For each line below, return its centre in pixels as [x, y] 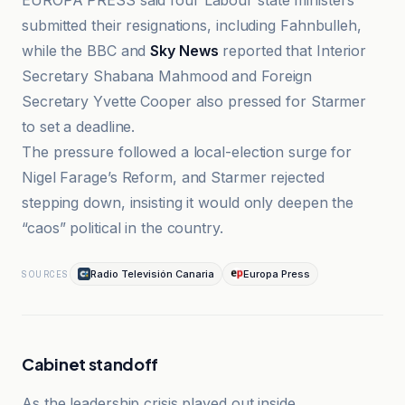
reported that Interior [292, 51]
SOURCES [46, 274]
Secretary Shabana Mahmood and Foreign [167, 76]
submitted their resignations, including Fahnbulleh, [192, 25]
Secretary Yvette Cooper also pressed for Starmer [194, 101]
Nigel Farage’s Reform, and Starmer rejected [173, 177]
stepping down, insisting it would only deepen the [188, 202]
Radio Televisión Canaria [152, 274]
